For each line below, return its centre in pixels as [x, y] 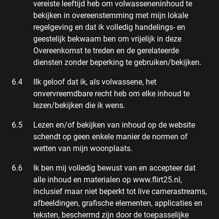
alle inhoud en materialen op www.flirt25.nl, [108, 180]
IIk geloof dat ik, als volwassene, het [95, 82]
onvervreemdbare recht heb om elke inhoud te [111, 94]
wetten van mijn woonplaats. [83, 148]
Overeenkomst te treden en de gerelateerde [106, 51]
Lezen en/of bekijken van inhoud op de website [114, 125]
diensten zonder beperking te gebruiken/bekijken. [117, 62]
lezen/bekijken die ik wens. [79, 105]
